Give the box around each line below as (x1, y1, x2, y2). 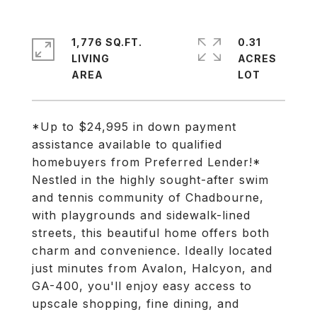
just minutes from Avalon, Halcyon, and (32, 261, 272, 275)
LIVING (71, 52, 110, 64)
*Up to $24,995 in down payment (32, 120, 236, 134)
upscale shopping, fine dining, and (32, 296, 239, 311)
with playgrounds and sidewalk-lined (32, 208, 250, 222)
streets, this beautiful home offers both (32, 226, 270, 240)
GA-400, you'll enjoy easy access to (32, 279, 252, 293)
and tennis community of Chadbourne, (32, 190, 264, 204)
